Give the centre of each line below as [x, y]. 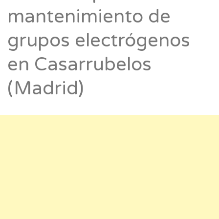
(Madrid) [45, 89]
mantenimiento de [89, 17]
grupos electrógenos [99, 41]
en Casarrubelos [79, 65]
